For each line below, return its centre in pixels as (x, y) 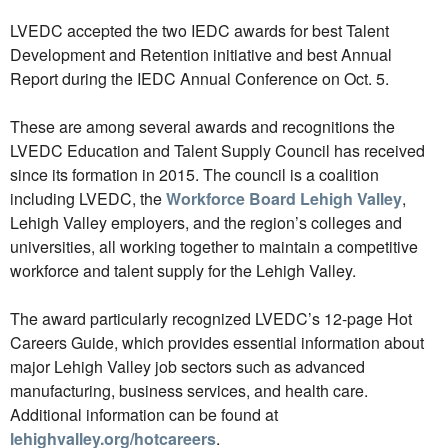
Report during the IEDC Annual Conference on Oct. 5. (199, 78)
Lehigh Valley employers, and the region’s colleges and (206, 222)
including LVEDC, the (88, 198)
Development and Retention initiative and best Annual (201, 54)
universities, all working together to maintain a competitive (214, 246)
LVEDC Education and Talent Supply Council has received (217, 150)
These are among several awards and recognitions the (202, 126)
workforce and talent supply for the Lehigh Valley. (183, 270)
